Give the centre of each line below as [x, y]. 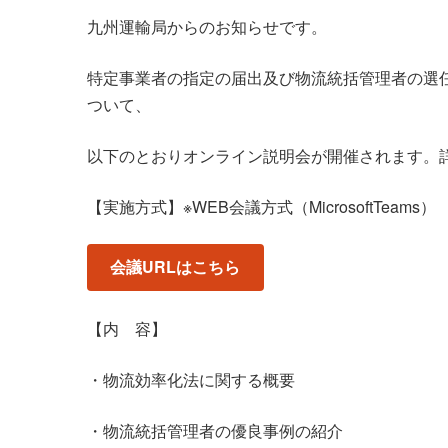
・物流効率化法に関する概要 [191, 379]
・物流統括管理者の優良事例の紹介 [215, 430]
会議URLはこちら [175, 267]
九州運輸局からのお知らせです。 [207, 26]
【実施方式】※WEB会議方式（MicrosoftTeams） [261, 206]
